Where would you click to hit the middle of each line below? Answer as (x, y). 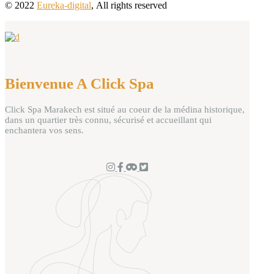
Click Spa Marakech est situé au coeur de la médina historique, (125, 110)
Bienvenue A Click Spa (80, 83)
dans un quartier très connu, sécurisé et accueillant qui (108, 120)
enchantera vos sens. (44, 131)
